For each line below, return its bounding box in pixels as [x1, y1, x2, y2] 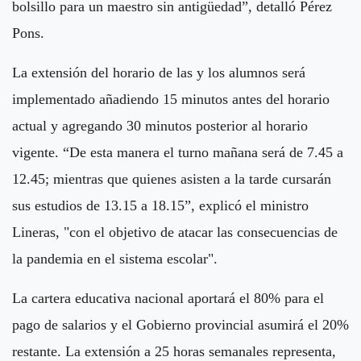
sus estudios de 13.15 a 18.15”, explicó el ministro [12, 197, 309, 214]
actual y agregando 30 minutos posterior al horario [12, 117, 308, 134]
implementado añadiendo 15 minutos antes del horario [12, 90, 330, 107]
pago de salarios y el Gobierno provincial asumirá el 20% [12, 316, 349, 333]
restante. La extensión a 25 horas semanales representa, [12, 342, 336, 359]
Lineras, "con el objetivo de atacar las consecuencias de [12, 223, 338, 240]
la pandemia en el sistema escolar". [12, 250, 218, 267]
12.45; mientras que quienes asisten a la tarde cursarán [12, 170, 331, 187]
